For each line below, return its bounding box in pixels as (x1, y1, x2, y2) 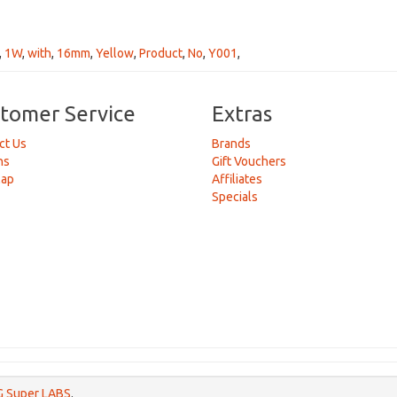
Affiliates (212, 172, 262, 186)
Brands (212, 136, 251, 151)
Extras (212, 102, 272, 126)
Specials (212, 190, 258, 204)
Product (139, 46, 183, 60)
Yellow (96, 46, 134, 60)
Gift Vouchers (212, 154, 286, 168)
